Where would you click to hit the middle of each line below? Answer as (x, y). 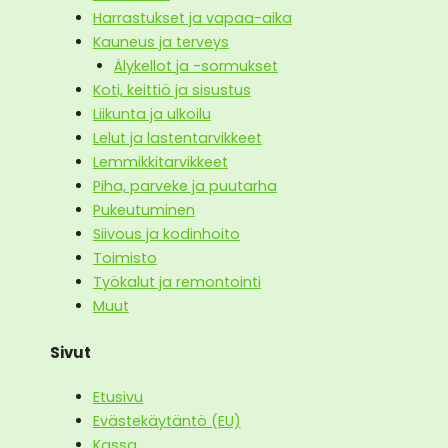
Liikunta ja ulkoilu (151, 114)
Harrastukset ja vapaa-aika (192, 18)
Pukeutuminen (143, 210)
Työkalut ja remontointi (176, 282)
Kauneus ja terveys (160, 42)
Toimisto (124, 258)
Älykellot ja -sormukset (196, 66)
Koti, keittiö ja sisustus (171, 90)
